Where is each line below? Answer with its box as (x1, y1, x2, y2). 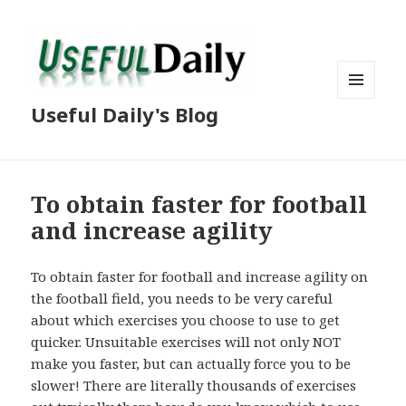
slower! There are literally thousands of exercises (31, 376, 357, 395)
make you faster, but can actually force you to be (31, 354, 352, 373)
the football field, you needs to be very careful (31, 289, 333, 308)
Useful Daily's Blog (31, 101, 219, 129)
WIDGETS (337, 128, 391, 144)
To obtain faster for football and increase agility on (31, 267, 369, 286)
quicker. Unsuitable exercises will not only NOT (31, 333, 342, 352)
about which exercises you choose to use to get (31, 311, 341, 330)
